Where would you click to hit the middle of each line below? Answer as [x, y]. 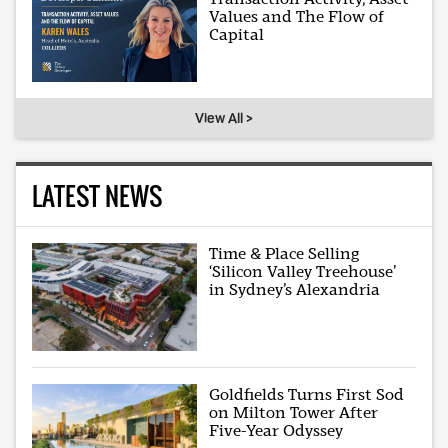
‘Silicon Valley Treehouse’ [303, 272]
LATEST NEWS [97, 196]
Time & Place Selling [284, 254]
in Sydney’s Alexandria [295, 290]
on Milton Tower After [294, 413]
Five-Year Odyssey [276, 431]
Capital [237, 34]
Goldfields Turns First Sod [307, 395]
